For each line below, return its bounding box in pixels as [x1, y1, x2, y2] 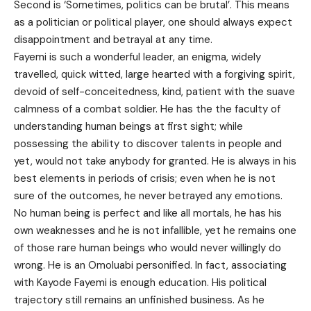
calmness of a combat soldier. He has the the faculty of [14, 102, 280, 117]
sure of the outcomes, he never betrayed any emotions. [14, 189, 283, 203]
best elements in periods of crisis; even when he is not [14, 171, 276, 186]
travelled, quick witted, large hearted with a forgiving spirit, [14, 67, 295, 82]
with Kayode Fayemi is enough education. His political [14, 276, 267, 290]
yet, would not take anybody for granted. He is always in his [14, 154, 296, 169]
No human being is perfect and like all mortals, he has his [14, 206, 282, 221]
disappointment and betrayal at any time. [14, 33, 212, 47]
